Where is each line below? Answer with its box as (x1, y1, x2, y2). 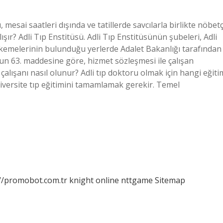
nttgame (121, 175, 153, 186)
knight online (69, 175, 119, 186)
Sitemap (155, 175, 185, 186)
